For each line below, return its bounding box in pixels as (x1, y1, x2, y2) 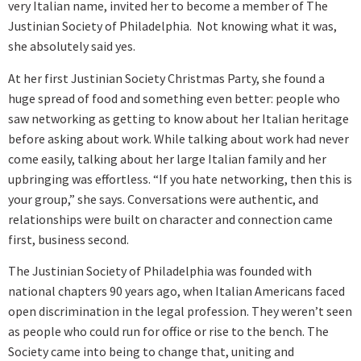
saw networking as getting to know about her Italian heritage (8, 110, 349, 127)
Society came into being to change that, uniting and (8, 342, 294, 359)
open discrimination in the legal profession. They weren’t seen (8, 302, 352, 319)
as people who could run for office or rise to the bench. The (8, 322, 329, 339)
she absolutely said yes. (8, 38, 138, 55)
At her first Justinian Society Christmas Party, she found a (8, 69, 325, 86)
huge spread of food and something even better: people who (8, 89, 340, 106)
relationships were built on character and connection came (8, 210, 333, 227)
